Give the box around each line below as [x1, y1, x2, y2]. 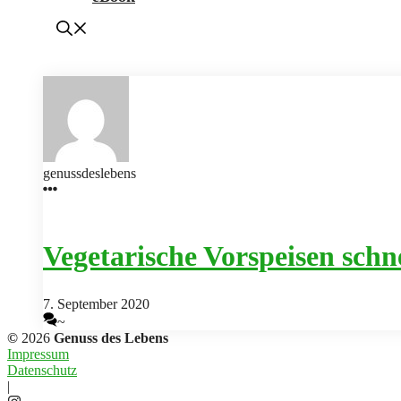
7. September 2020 [43, 296, 149, 312]
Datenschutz [7, 363, 77, 379]
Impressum [7, 346, 69, 363]
